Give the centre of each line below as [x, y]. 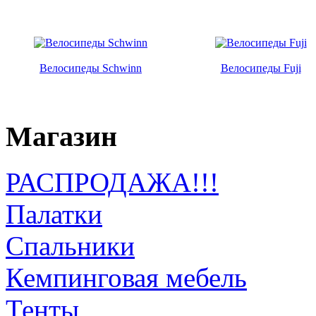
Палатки [54, 214]
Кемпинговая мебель [126, 277]
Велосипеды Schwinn [91, 68]
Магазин [61, 137]
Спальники [70, 245]
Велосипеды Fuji [261, 68]
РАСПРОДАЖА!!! [112, 182]
